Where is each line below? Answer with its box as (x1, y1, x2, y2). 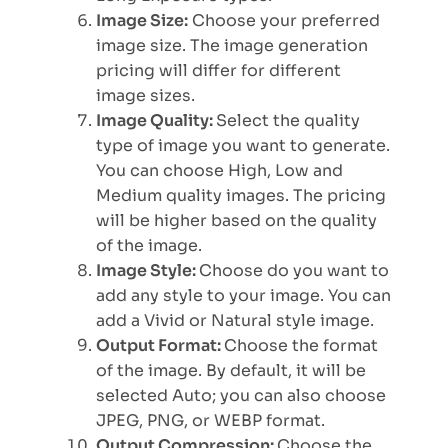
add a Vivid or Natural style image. (96, 310, 378, 332)
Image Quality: (96, 110, 216, 132)
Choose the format (224, 335, 378, 357)
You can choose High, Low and (96, 160, 343, 182)
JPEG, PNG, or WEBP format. (96, 410, 325, 432)
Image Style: (96, 260, 199, 282)
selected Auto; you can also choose (96, 385, 386, 407)
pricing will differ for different (96, 60, 341, 82)
